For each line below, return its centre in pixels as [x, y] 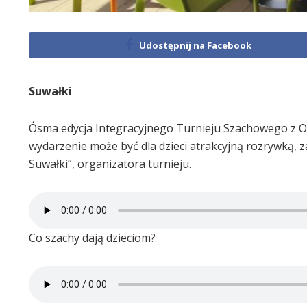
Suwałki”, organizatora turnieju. [110, 163]
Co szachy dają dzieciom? [92, 237]
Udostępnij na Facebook [196, 45]
